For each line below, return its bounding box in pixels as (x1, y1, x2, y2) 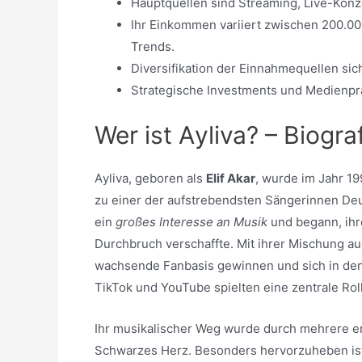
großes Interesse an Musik (116, 213, 267, 229)
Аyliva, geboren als (95, 170, 206, 186)
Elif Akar (206, 170, 255, 186)
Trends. (131, 39, 175, 54)
